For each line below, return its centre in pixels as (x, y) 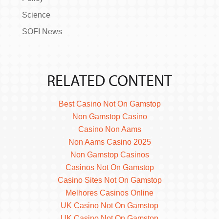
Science (36, 15)
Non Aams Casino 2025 (109, 142)
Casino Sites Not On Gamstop (109, 180)
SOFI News (42, 31)
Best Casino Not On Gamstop (109, 104)
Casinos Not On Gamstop (109, 167)
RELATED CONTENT (109, 80)
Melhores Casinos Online (109, 193)
